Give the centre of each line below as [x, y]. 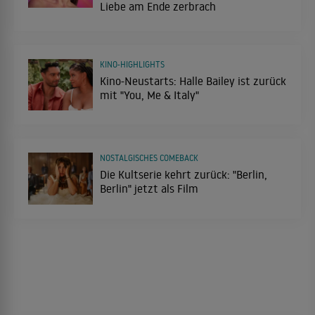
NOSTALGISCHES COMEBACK [149, 158]
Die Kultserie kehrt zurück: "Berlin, [184, 175]
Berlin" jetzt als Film [149, 189]
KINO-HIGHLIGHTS [132, 64]
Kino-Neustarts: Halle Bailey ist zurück [193, 81]
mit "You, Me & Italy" [149, 95]
